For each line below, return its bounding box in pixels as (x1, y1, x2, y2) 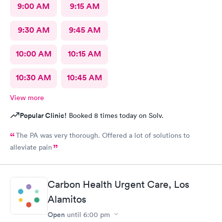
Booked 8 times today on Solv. (67, 111, 164, 120)
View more (10, 93, 44, 102)
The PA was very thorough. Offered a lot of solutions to (16, 131, 190, 140)
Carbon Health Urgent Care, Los (48, 178, 189, 190)
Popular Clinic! (20, 111, 67, 120)
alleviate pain (10, 143, 52, 152)
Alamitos (48, 193, 86, 205)
